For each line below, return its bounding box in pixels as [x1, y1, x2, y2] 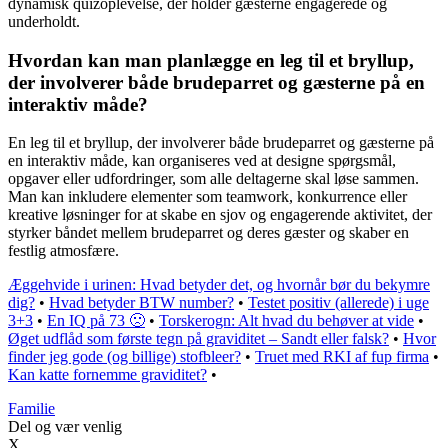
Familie [8, 400, 55, 418]
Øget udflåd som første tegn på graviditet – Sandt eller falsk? [8, 330, 389, 348]
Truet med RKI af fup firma [255, 348, 429, 366]
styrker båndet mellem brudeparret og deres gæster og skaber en [8, 224, 409, 242]
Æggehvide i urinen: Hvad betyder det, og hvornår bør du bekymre [8, 276, 430, 294]
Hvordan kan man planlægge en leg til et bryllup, [8, 49, 414, 71]
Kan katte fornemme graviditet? [8, 366, 207, 384]
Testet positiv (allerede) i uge [248, 294, 429, 312]
